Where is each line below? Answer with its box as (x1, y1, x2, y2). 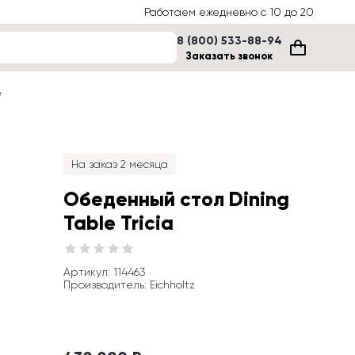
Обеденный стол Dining (63, 187, 289, 212)
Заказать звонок (186, 50, 273, 63)
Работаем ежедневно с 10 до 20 (144, 6, 314, 18)
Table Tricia (63, 211, 174, 235)
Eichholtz (150, 278, 195, 291)
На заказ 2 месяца (71, 158, 168, 170)
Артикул (63, 265, 108, 278)
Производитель (63, 278, 144, 291)
